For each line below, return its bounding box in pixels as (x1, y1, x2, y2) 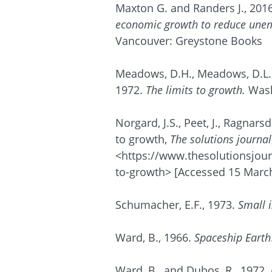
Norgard (115, 115, 158, 130)
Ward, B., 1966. (115, 230, 191, 245)
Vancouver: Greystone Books (115, 33, 262, 48)
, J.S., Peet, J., (158, 115, 223, 130)
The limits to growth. (146, 83, 245, 97)
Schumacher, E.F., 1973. (115, 197, 235, 212)
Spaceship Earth (194, 230, 271, 245)
